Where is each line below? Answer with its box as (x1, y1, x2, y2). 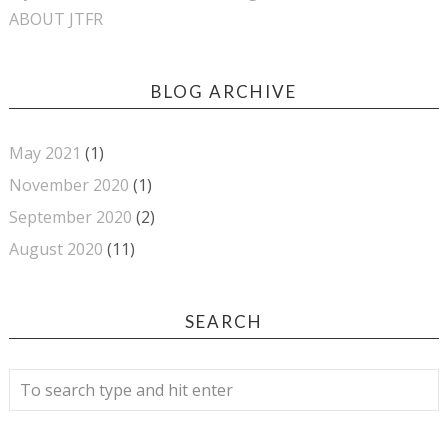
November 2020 (8, 174, 129, 196)
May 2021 (8, 142, 81, 164)
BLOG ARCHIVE (150, 81, 297, 102)
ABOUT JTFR (8, 8, 103, 30)
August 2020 (8, 238, 103, 260)
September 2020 (8, 206, 132, 228)
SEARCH (184, 311, 263, 332)
